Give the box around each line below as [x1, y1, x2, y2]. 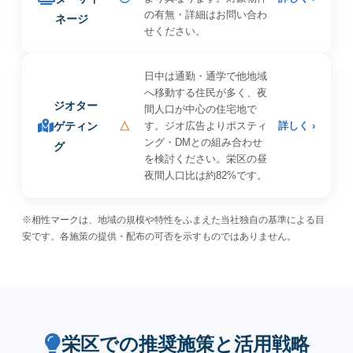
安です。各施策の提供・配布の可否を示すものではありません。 [22, 231, 296, 242]
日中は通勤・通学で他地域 [143, 70, 267, 82]
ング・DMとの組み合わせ [143, 136, 262, 148]
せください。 [143, 25, 206, 37]
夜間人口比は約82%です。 [143, 169, 267, 181]
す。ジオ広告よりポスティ [143, 120, 267, 132]
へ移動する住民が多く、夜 [143, 87, 267, 98]
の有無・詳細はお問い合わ [143, 9, 267, 20]
